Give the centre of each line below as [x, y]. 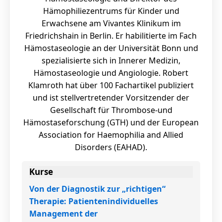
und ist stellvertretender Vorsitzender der [111, 98]
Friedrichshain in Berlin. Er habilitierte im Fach [111, 36]
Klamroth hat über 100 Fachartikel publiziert [111, 85]
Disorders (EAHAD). [111, 147]
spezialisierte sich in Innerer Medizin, [111, 60]
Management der [63, 214]
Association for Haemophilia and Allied [111, 135]
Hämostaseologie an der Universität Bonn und [111, 48]
